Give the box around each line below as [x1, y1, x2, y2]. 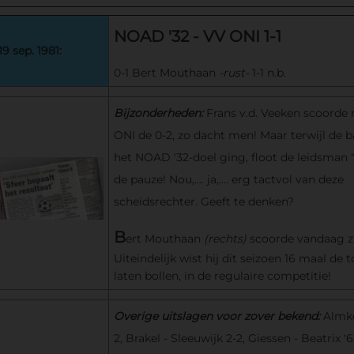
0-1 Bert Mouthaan [113, 65, 219, 80]
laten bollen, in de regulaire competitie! [113, 268, 331, 283]
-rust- [218, 65, 249, 80]
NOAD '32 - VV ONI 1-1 [113, 26, 281, 46]
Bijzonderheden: [113, 105, 206, 120]
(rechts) [203, 231, 247, 246]
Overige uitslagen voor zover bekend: [113, 308, 323, 323]
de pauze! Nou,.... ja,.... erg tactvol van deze [113, 171, 344, 186]
